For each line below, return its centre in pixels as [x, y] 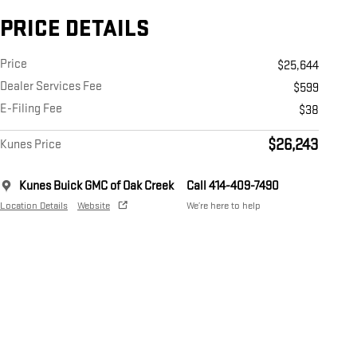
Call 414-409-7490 [233, 186]
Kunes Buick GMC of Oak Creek [96, 186]
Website [94, 206]
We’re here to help [224, 206]
